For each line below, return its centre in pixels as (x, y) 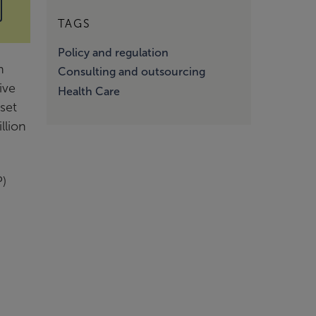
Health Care (89, 91)
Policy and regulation (113, 52)
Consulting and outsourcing (132, 72)
